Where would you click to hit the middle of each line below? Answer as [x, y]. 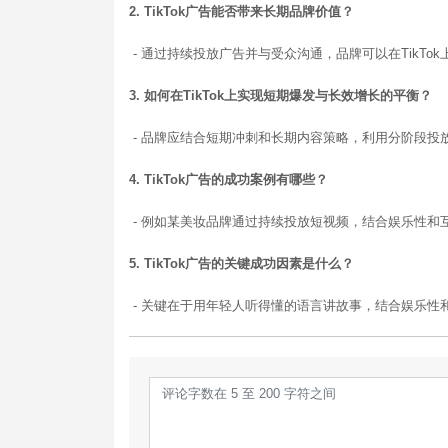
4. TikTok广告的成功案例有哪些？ [228, 179]
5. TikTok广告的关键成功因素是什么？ [241, 263]
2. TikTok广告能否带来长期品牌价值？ [241, 11]
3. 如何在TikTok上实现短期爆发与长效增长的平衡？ [280, 95]
